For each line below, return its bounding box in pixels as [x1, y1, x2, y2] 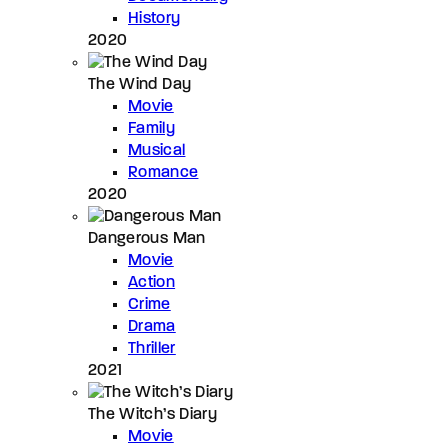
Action [128, 274, 176, 291]
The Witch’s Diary [88, 406, 217, 423]
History [128, 10, 181, 27]
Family [128, 120, 176, 137]
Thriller [128, 340, 176, 357]
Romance [128, 164, 199, 181]
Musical [128, 142, 186, 159]
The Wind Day [88, 76, 192, 93]
